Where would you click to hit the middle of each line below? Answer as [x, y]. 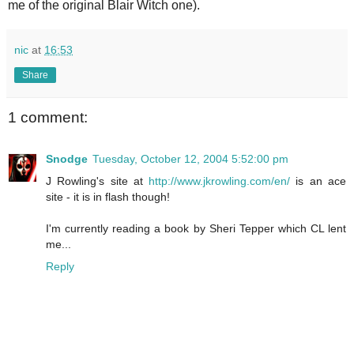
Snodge [67, 158]
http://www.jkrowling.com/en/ [220, 181]
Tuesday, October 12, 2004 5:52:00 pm [190, 158]
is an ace [318, 181]
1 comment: [48, 118]
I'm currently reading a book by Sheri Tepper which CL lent [196, 228]
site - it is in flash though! [108, 196]
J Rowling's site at [98, 181]
